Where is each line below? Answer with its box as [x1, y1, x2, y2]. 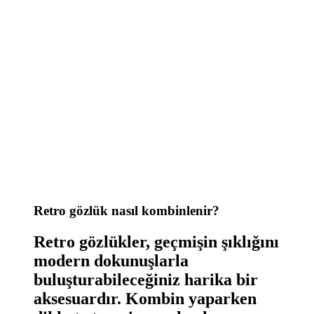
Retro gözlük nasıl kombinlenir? [34, 203, 219, 219]
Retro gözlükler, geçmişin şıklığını [34, 233, 279, 252]
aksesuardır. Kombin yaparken [34, 289, 257, 308]
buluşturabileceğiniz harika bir [34, 271, 258, 289]
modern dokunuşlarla [34, 252, 189, 271]
